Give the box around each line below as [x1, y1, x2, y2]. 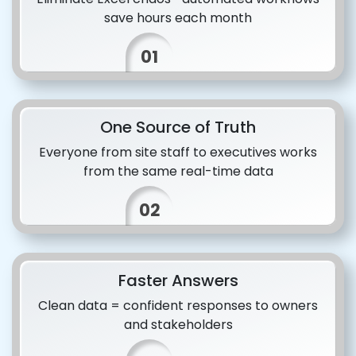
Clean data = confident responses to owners [38, 296, 318, 315]
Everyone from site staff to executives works [39, 143, 317, 161]
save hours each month [104, 9, 252, 27]
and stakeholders [123, 315, 233, 334]
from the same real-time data [83, 162, 273, 180]
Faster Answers [118, 269, 238, 292]
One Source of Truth [100, 116, 256, 138]
